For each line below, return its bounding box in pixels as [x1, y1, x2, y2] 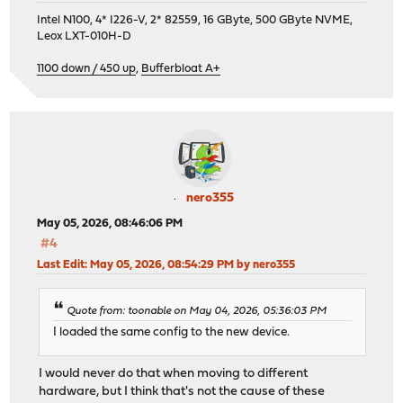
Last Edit [37, 259, 85, 272]
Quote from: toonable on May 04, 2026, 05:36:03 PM [67, 305, 327, 317]
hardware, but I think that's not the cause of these [39, 384, 326, 399]
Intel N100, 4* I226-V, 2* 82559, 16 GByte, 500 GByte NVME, [37, 14, 354, 27]
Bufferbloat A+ [141, 63, 221, 76]
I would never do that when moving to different [39, 366, 309, 381]
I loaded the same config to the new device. [53, 326, 291, 338]
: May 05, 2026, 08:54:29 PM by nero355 [85, 259, 296, 272]
